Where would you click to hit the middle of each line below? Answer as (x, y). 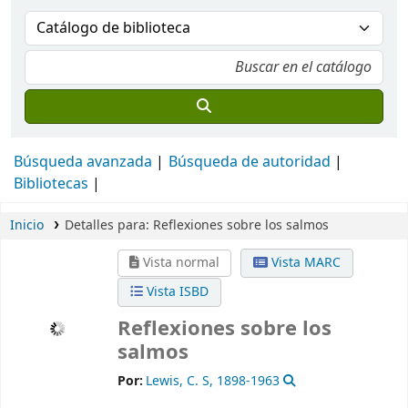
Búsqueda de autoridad (250, 162)
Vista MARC (305, 263)
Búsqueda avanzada (83, 162)
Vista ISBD (176, 292)
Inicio (27, 225)
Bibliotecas (51, 184)
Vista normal (179, 263)
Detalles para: (108, 225)
